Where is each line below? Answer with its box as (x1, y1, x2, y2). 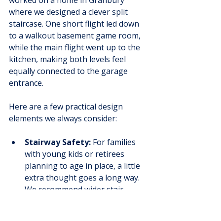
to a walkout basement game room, (9, 30, 143, 41)
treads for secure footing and (25, 196, 136, 207)
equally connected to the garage (9, 66, 130, 77)
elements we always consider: (9, 113, 117, 124)
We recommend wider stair (25, 184, 125, 195)
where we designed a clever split (9, 6, 130, 18)
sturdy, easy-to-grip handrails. (25, 208, 138, 219)
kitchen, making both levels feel (9, 54, 128, 65)
